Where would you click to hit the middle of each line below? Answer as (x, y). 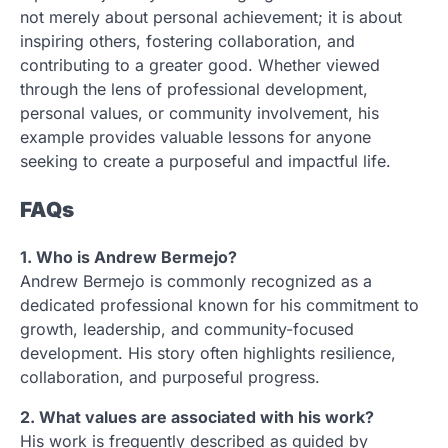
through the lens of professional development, (194, 88)
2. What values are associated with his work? (197, 417)
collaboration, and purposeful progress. (170, 377)
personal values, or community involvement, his (199, 112)
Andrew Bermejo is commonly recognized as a (196, 281)
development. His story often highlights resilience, (208, 353)
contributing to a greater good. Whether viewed (200, 64)
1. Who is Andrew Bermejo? (128, 257)
